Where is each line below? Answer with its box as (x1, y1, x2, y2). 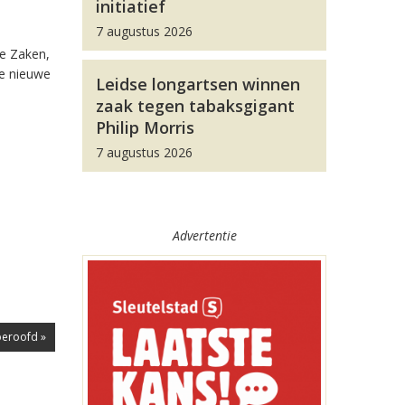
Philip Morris (96, 117, 194, 138)
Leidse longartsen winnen (96, 73, 300, 95)
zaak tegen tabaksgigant (96, 95, 295, 117)
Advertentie (172, 227, 237, 244)
